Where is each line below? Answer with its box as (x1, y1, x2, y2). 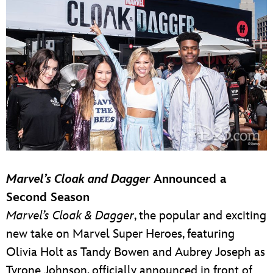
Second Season (6, 190, 90, 205)
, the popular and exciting (134, 208, 266, 224)
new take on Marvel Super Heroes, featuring (6, 227, 235, 242)
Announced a (150, 172, 226, 187)
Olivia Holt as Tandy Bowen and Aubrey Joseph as (6, 245, 265, 260)
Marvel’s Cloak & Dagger (6, 208, 134, 224)
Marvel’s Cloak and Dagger (6, 172, 150, 187)
